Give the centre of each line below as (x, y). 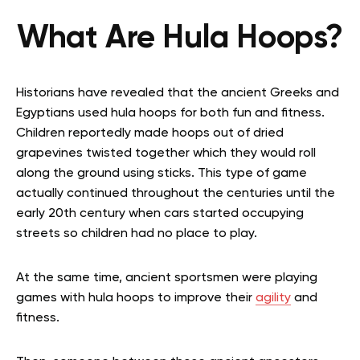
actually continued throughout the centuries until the (176, 193)
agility (273, 298)
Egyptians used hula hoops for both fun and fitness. (170, 113)
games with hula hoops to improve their (136, 298)
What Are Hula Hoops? (180, 38)
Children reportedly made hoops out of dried (150, 133)
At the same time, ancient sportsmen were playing (167, 278)
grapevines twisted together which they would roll (166, 153)
